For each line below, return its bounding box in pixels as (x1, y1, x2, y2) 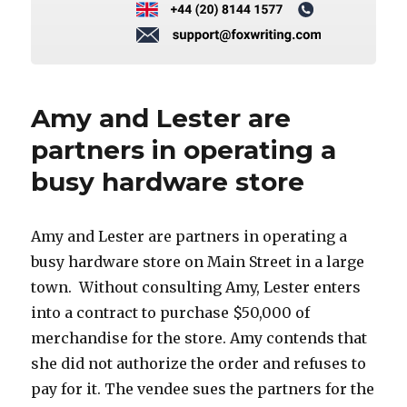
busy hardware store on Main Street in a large (31, 252, 365, 271)
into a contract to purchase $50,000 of (31, 303, 311, 322)
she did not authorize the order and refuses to (31, 353, 367, 372)
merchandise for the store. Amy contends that (31, 328, 368, 347)
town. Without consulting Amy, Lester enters (31, 277, 362, 296)
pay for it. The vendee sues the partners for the (31, 379, 375, 398)
